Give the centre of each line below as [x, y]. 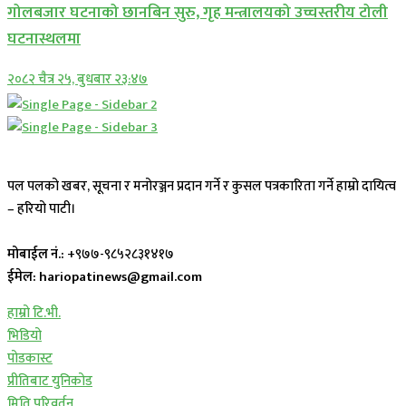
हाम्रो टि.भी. [34, 313]
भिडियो [24, 335]
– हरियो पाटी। [42, 208]
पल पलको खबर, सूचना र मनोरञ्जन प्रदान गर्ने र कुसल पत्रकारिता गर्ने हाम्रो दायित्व [202, 186]
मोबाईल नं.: [37, 254]
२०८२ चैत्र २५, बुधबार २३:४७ [77, 79]
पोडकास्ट [30, 358]
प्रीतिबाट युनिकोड [50, 381]
